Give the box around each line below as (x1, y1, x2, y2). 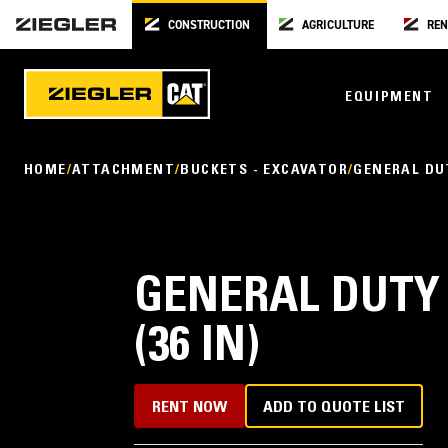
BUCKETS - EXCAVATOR (180, 164, 349, 178)
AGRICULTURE (302, 16, 375, 33)
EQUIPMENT (345, 90, 434, 105)
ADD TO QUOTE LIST (263, 400, 406, 416)
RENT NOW (152, 400, 228, 416)
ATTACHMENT (72, 164, 176, 178)
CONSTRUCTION (167, 16, 250, 33)
